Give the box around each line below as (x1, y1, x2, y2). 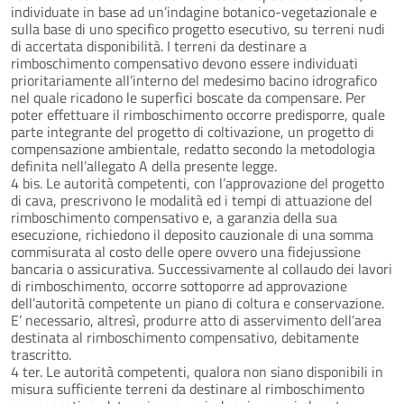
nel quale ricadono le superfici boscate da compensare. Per (11, 86, 366, 108)
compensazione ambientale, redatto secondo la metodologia (11, 137, 375, 160)
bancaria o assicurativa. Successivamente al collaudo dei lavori (11, 257, 392, 280)
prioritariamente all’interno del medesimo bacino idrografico (11, 69, 377, 91)
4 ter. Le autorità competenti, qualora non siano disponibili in (11, 360, 383, 382)
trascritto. (11, 343, 71, 365)
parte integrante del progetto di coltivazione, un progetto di (11, 120, 374, 142)
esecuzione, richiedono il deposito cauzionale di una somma (11, 223, 373, 245)
